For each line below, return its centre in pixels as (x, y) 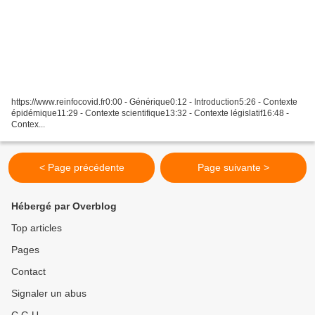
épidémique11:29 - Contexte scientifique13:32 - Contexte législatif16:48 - (150, 114)
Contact (28, 272)
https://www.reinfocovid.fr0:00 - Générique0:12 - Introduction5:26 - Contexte (154, 102)
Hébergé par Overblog (64, 206)
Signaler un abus (49, 294)
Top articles (37, 228)
